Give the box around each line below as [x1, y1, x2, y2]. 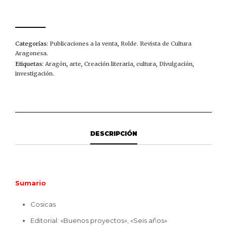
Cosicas [30, 200, 56, 208]
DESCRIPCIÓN [90, 129, 137, 137]
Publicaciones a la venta [50, 40, 118, 47]
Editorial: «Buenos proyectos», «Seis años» [30, 216, 167, 224]
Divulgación [159, 60, 193, 67]
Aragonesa [15, 49, 47, 57]
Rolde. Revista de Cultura [121, 40, 192, 47]
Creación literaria [84, 60, 133, 67]
